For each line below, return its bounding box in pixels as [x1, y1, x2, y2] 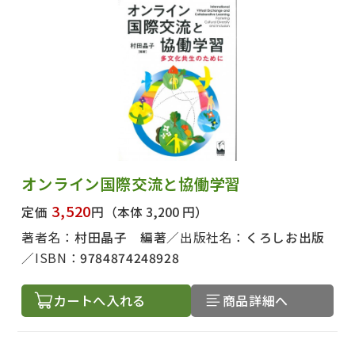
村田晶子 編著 [74, 227, 167, 246]
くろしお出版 [246, 227, 325, 246]
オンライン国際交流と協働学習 [21, 172, 242, 195]
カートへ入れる [53, 290, 146, 310]
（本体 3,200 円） [104, 202, 208, 221]
